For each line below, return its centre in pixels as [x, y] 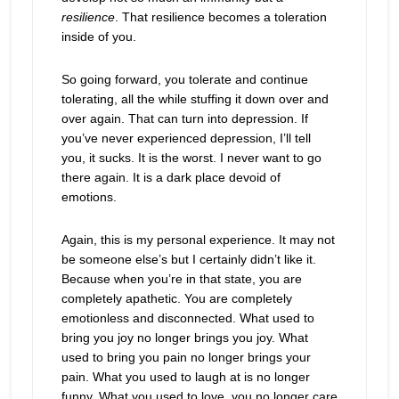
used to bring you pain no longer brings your [186, 357]
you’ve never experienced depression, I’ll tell [186, 138]
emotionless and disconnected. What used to [187, 318]
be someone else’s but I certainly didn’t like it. [188, 259]
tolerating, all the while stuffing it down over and [195, 99]
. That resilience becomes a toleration [220, 17]
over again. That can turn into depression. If [184, 118]
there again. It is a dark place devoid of [171, 177]
